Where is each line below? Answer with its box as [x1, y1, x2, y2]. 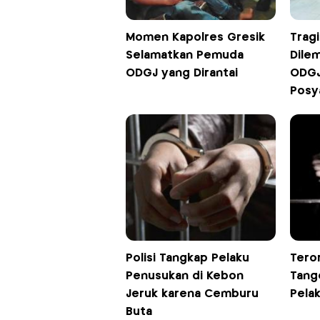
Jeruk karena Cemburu [125, 288, 259, 299]
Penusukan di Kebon [125, 270, 244, 281]
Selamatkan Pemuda [125, 49, 244, 61]
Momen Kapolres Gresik [125, 31, 265, 43]
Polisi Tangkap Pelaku [125, 252, 249, 264]
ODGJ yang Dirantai [125, 67, 238, 79]
